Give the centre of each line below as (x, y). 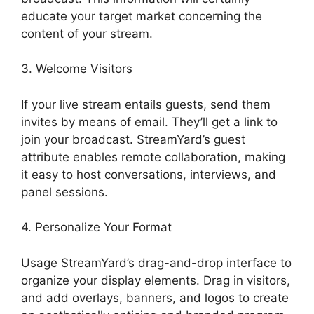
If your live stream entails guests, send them (146, 104)
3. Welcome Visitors (77, 69)
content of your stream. (87, 33)
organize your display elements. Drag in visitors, (156, 280)
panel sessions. (64, 192)
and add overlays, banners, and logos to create (155, 298)
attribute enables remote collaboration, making (153, 157)
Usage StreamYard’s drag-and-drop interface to (156, 262)
